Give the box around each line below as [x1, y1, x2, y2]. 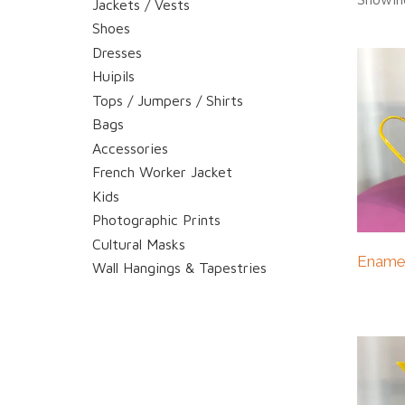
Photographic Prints [92, 212, 221, 228]
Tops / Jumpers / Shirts [92, 91, 243, 108]
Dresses [92, 43, 142, 61]
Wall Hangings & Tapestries [92, 259, 267, 276]
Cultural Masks [92, 235, 185, 252]
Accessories [92, 139, 168, 156]
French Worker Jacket [92, 164, 232, 180]
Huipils [92, 68, 135, 84]
